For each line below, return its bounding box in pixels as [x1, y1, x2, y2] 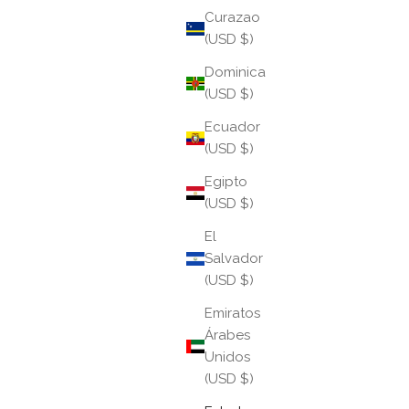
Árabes [204, 327, 250, 344]
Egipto [204, 173, 247, 191]
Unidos [204, 349, 250, 366]
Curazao [204, 9, 260, 26]
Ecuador [204, 119, 260, 136]
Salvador [204, 250, 263, 267]
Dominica [204, 64, 266, 81]
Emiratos [204, 305, 260, 322]
